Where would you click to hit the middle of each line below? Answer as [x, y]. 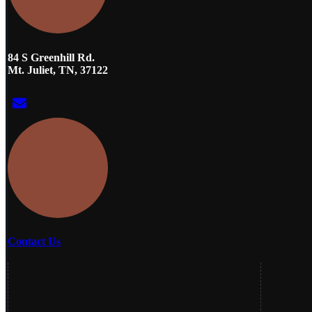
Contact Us [34, 242]
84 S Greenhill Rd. [51, 57]
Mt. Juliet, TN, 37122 [58, 70]
